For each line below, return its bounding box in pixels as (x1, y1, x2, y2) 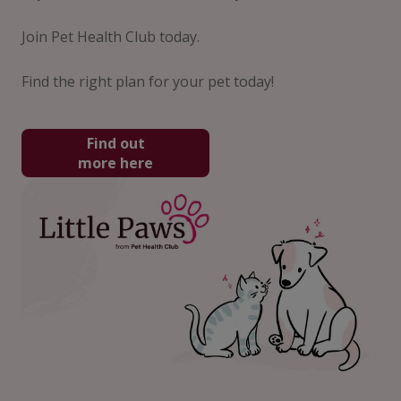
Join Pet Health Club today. (21, 27, 200, 47)
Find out (86, 133, 145, 154)
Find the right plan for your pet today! (21, 72, 274, 92)
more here (78, 153, 153, 174)
